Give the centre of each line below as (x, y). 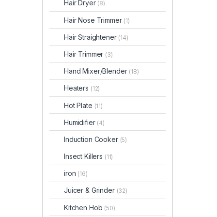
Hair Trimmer (85, 54)
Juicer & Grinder (90, 190)
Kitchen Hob (84, 207)
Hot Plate (79, 105)
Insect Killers (84, 156)
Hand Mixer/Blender (97, 71)
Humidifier (81, 122)
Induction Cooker (92, 139)
